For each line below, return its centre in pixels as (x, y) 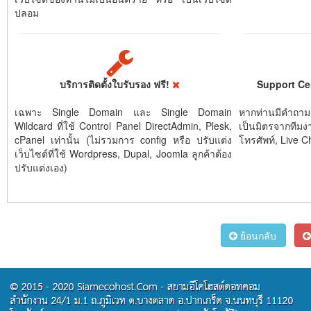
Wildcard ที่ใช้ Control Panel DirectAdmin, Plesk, (123, 126)
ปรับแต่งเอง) (41, 167)
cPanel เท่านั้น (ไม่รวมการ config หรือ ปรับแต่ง (123, 140)
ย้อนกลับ (257, 235)
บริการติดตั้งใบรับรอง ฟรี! (116, 84)
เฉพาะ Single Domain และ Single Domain (123, 112)
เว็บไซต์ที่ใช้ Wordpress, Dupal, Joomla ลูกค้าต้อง (123, 153)
